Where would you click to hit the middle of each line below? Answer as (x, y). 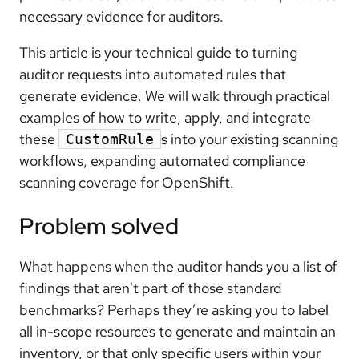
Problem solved (99, 226)
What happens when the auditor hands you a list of (178, 267)
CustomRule (110, 139)
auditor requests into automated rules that (153, 74)
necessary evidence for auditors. (121, 16)
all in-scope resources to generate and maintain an (177, 332)
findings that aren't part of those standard (150, 288)
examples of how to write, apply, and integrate (165, 117)
